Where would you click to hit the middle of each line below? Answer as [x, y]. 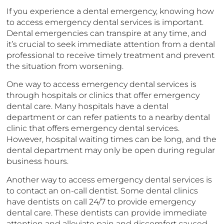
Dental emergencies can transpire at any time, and [107, 33]
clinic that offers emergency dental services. [93, 128]
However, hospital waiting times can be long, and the [112, 139]
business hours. [38, 161]
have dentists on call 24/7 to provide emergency [101, 201]
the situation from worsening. [65, 66]
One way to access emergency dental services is [102, 84]
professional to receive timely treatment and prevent [111, 55]
